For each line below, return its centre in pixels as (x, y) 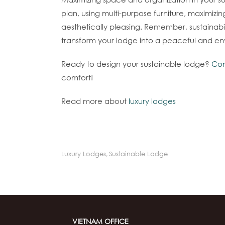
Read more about (95, 101)
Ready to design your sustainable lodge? (136, 64)
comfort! (77, 78)
